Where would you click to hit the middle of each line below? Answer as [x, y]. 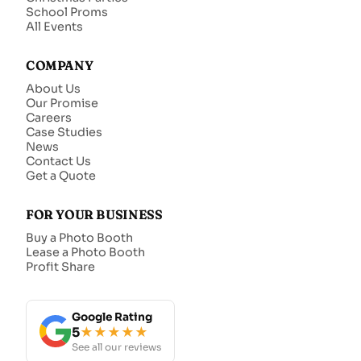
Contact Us [58, 161]
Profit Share [60, 266]
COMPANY [60, 65]
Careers [49, 117]
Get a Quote [61, 175]
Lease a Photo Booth [85, 252]
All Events [54, 26]
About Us [53, 88]
